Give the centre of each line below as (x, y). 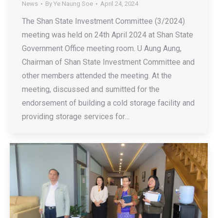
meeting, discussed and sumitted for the (91, 90)
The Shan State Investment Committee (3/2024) (103, 21)
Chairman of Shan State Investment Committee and (108, 62)
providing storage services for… (76, 117)
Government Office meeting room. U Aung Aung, (102, 49)
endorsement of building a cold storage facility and (108, 103)
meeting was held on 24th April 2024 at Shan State (108, 35)
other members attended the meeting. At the (97, 76)
